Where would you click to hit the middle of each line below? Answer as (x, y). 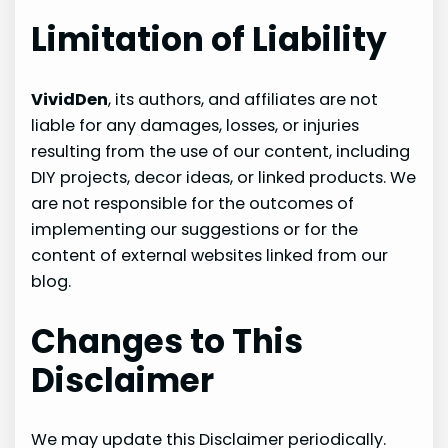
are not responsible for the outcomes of (193, 203)
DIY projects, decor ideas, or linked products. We (224, 177)
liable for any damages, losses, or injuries (195, 125)
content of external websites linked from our (210, 255)
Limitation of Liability (209, 40)
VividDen (70, 99)
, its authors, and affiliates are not (243, 99)
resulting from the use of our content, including (221, 151)
